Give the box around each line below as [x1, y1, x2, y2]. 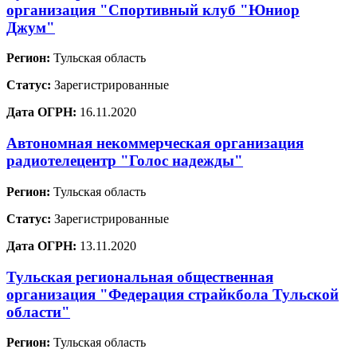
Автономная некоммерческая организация [6, 135, 304, 152]
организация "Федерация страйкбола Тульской [6, 285, 339, 303]
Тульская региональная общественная [6, 268, 273, 285]
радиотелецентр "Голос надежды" [6, 152, 243, 170]
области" [6, 303, 70, 320]
